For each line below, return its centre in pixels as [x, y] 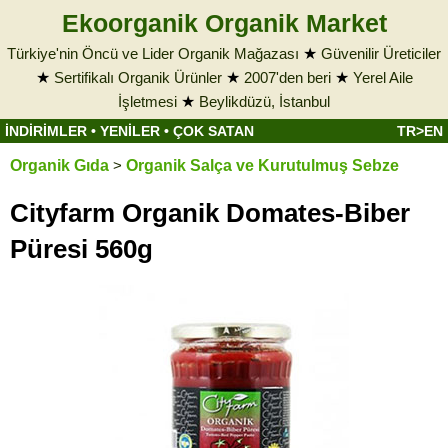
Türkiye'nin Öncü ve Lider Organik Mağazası [153, 53]
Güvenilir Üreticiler [381, 53]
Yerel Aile [382, 77]
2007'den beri [287, 77]
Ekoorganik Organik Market [224, 23]
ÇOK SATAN [213, 131]
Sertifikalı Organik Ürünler [137, 77]
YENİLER [130, 131]
